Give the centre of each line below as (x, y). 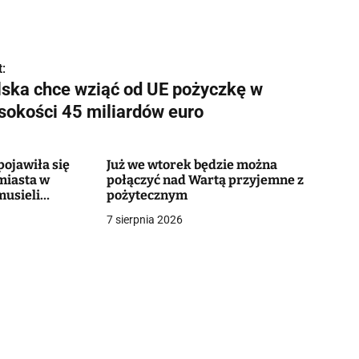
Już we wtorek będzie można (192, 165)
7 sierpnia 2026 (144, 220)
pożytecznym (147, 195)
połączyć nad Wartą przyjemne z (205, 180)
